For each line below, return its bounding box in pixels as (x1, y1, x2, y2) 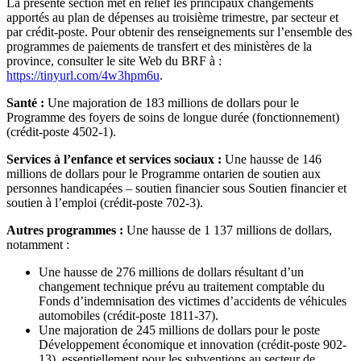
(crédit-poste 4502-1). (6, 124, 116, 139)
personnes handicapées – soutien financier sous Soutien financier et (6, 180, 346, 195)
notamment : (6, 237, 69, 251)
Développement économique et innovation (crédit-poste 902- (39, 337, 346, 351)
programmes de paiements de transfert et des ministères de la (6, 39, 312, 53)
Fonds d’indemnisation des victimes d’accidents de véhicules (39, 293, 346, 308)
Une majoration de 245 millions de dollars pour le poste (39, 322, 320, 337)
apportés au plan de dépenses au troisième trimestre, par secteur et (6, 10, 338, 24)
